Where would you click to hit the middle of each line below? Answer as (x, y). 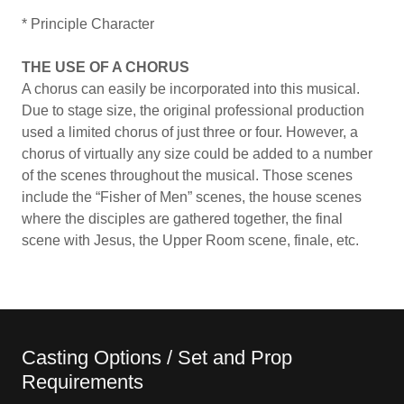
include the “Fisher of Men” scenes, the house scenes (192, 197)
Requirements (83, 382)
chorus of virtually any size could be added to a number (197, 154)
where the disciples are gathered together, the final (182, 219)
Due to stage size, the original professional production (193, 110)
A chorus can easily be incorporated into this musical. (191, 89)
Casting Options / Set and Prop (157, 358)
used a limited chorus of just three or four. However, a (190, 132)
